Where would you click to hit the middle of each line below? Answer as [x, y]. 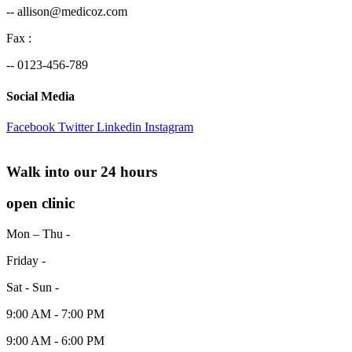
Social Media [40, 96]
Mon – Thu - [38, 234]
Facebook [31, 126]
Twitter [76, 126]
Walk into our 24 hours [82, 171]
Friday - [26, 261]
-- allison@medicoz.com [67, 12]
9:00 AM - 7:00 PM [55, 314]
